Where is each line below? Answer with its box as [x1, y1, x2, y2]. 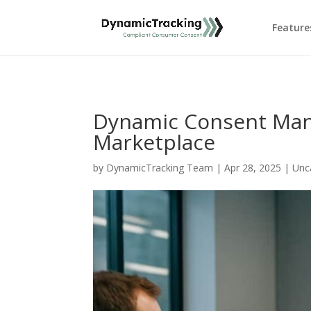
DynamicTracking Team [106, 160, 214, 174]
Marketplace [93, 127, 216, 156]
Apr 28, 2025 [224, 160, 282, 174]
